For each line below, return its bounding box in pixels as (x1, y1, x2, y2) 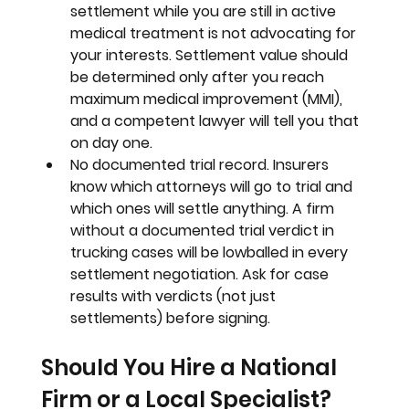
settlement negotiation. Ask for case (70, 263, 333, 285)
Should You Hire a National (41, 351, 342, 383)
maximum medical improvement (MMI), (70, 88, 347, 110)
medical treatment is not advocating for (70, 22, 361, 44)
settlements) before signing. (70, 307, 271, 329)
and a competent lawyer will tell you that (70, 110, 363, 131)
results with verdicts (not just (70, 285, 280, 307)
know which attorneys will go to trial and (70, 175, 357, 197)
